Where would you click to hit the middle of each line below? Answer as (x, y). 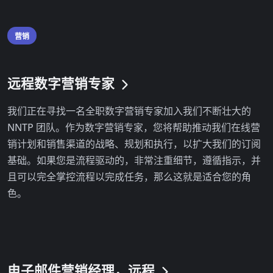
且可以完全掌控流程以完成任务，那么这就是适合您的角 (129, 176)
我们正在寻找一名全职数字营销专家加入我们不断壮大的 (129, 111)
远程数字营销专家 (63, 83)
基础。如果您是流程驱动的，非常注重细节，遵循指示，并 (134, 160)
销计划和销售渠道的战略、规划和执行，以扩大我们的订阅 (134, 144)
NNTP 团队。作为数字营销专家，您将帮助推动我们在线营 (134, 127)
